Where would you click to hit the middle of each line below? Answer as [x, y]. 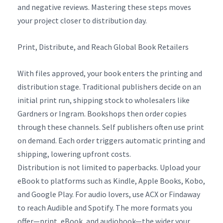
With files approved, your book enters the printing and [110, 73]
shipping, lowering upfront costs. [74, 154]
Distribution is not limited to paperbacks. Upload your [109, 167]
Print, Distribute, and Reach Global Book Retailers [103, 47]
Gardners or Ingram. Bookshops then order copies [102, 113]
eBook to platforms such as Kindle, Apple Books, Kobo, [111, 180]
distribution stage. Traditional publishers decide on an [109, 86]
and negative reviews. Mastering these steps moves [104, 7]
